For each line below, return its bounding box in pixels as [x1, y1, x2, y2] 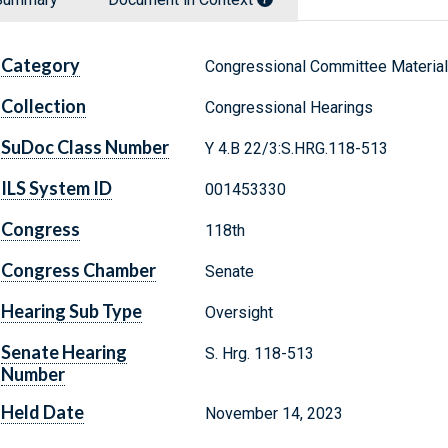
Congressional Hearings [204, 98, 373, 118]
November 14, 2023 [204, 404, 343, 424]
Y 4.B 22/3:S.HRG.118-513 [204, 139, 388, 159]
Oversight [204, 303, 273, 323]
